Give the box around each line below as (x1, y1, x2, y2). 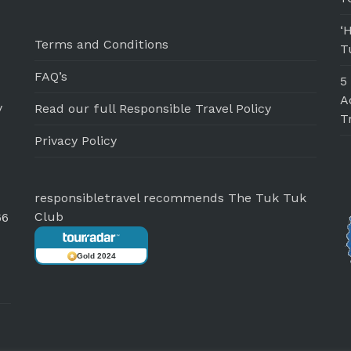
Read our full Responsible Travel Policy (34, 101, 271, 116)
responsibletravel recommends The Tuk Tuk (34, 190, 306, 205)
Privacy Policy (34, 133, 117, 148)
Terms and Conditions (34, 37, 168, 52)
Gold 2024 (76, 251, 116, 260)
